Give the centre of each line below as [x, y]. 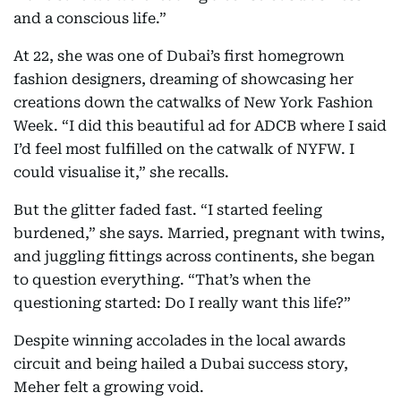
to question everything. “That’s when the [162, 280]
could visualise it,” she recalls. [121, 173]
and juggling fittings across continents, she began [194, 257]
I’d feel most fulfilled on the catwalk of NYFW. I [184, 149]
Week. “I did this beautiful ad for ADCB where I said [200, 126]
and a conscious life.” [90, 19]
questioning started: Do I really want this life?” [182, 303]
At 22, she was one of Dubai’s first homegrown [179, 56]
